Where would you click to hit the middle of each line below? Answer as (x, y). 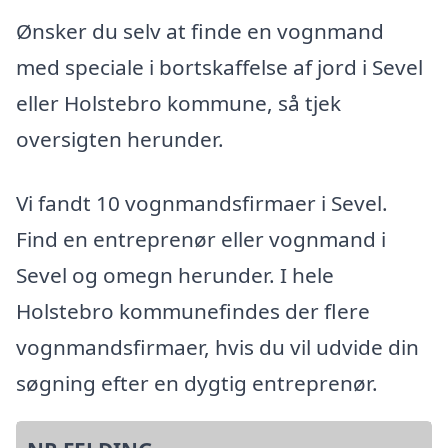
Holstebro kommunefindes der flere (193, 310)
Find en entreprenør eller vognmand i (201, 238)
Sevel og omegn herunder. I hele (175, 274)
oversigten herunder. (120, 139)
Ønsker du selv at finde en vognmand (200, 31)
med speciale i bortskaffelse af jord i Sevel (219, 67)
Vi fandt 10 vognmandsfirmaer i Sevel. (202, 202)
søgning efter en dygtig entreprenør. (197, 382)
